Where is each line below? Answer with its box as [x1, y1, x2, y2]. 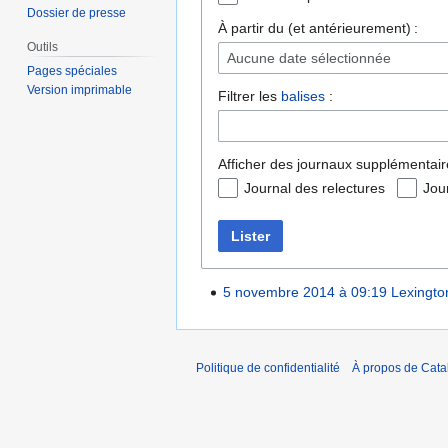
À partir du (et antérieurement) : [218, 20, 418, 37]
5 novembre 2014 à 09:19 [223, 284, 388, 301]
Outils [27, 40, 59, 55]
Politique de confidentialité [196, 360, 340, 375]
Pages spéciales [27, 64, 118, 79]
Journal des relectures [244, 180, 385, 197]
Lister [231, 228, 270, 245]
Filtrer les [218, 88, 281, 105]
